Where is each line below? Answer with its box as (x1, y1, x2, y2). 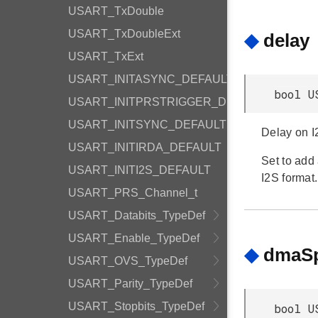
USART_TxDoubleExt (68, 28, 180, 40)
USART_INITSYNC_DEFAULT (68, 119, 226, 131)
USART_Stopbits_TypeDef (68, 300, 204, 312)
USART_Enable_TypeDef (68, 232, 199, 244)
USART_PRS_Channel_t (68, 187, 197, 199)
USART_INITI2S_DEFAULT (68, 164, 211, 176)
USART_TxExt (68, 50, 143, 62)
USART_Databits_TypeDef (68, 209, 205, 221)
